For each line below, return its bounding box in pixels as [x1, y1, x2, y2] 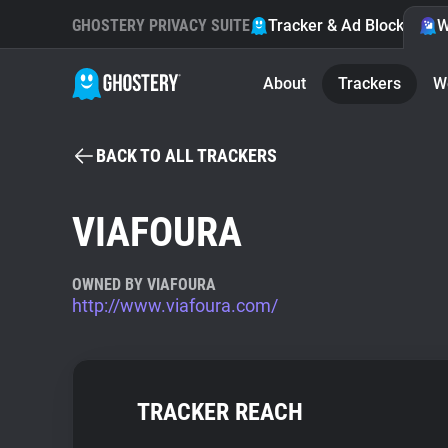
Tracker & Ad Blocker [268, 16, 419, 35]
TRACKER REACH [137, 398, 303, 426]
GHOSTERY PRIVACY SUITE [72, 16, 250, 35]
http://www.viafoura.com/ [72, 295, 278, 316]
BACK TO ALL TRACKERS [96, 145, 277, 166]
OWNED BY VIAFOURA [72, 275, 216, 294]
